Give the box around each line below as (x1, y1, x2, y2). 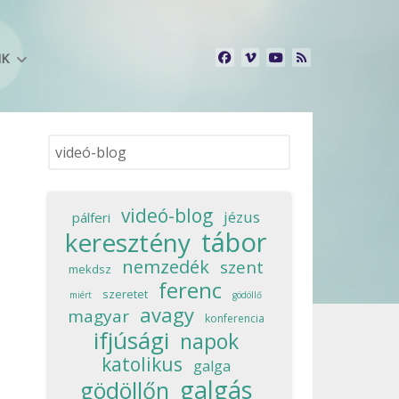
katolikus (101, 351, 183, 377)
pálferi (71, 208, 110, 226)
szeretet (102, 285, 148, 302)
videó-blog (120, 202, 213, 228)
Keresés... (47, 134, 109, 154)
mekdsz (68, 260, 111, 277)
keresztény (65, 224, 191, 259)
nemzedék (121, 254, 209, 279)
